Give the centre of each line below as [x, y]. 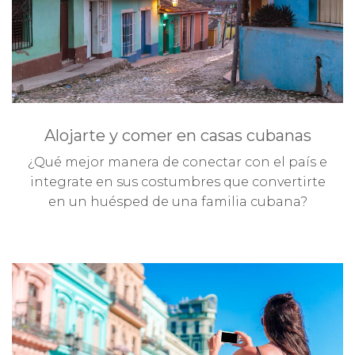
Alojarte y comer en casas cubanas [177, 135]
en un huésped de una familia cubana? [177, 201]
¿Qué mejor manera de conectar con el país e [177, 162]
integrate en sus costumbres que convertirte [177, 181]
